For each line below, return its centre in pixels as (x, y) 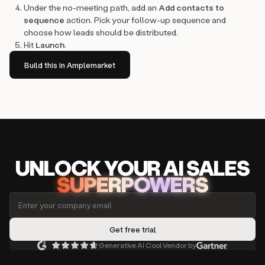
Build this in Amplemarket (70, 65)
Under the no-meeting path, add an (91, 7)
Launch (50, 45)
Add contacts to (191, 7)
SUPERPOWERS (132, 184)
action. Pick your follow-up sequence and (145, 20)
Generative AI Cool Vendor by (148, 245)
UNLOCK (60, 167)
